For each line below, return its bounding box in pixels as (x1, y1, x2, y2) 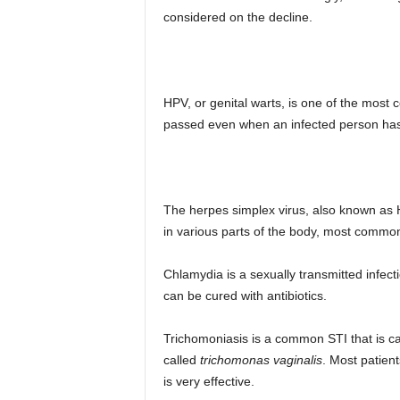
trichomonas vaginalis (199, 353, 322, 367)
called (162, 353, 200, 367)
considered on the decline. (162, 10, 312, 24)
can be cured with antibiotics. (162, 288, 327, 303)
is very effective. (162, 374, 254, 388)
